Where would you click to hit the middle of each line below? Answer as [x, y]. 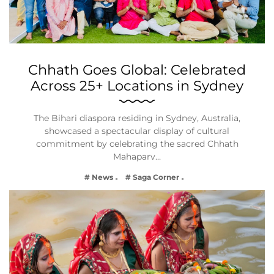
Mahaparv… [137, 157]
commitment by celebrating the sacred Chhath [137, 144]
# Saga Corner [152, 177]
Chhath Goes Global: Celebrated [137, 70]
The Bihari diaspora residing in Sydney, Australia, [137, 118]
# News [99, 177]
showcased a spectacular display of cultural [137, 131]
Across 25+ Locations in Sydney [137, 86]
